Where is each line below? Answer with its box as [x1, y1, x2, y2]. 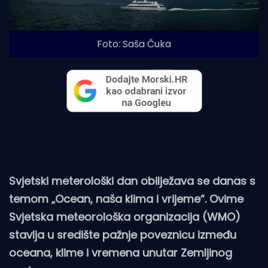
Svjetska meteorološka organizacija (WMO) [9, 209, 240, 225]
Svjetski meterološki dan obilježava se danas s [9, 173, 255, 189]
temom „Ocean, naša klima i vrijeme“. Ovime [9, 191, 243, 207]
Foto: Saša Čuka [97, 37, 171, 51]
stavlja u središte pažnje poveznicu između [9, 227, 236, 243]
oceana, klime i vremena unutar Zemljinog [9, 245, 232, 261]
